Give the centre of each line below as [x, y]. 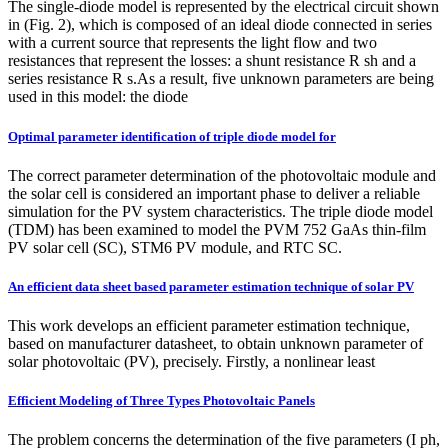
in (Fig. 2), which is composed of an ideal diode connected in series [220, 25]
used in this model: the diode [98, 97]
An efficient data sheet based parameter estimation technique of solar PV [211, 286]
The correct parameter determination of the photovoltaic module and [222, 175]
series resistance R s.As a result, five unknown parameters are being [221, 79]
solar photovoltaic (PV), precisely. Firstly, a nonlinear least [191, 362]
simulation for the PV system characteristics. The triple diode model [220, 211]
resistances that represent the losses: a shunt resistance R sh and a [212, 61]
